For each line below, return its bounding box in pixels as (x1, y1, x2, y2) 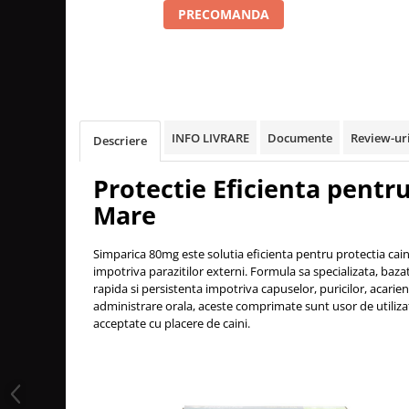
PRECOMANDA (177, 5, 269, 23)
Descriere (93, 131, 147, 149)
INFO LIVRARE (172, 129, 249, 146)
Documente (267, 129, 332, 146)
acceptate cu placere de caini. (93, 314, 250, 331)
